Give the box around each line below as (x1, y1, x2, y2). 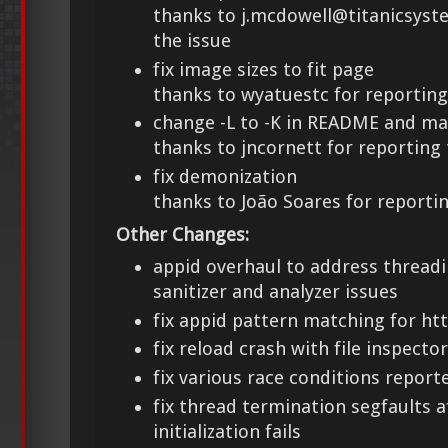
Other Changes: (116, 223, 249, 245)
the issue (153, 30, 232, 52)
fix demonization (153, 166, 298, 188)
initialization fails (153, 420, 302, 442)
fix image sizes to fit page (153, 58, 375, 80)
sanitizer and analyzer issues (153, 281, 399, 303)
